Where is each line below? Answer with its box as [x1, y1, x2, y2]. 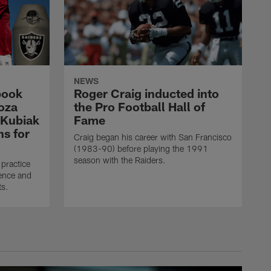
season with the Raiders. [74, 155, 166, 166]
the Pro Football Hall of [74, 99, 205, 114]
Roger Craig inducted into [74, 86, 219, 101]
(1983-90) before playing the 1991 [74, 143, 208, 154]
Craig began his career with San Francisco [74, 132, 232, 143]
